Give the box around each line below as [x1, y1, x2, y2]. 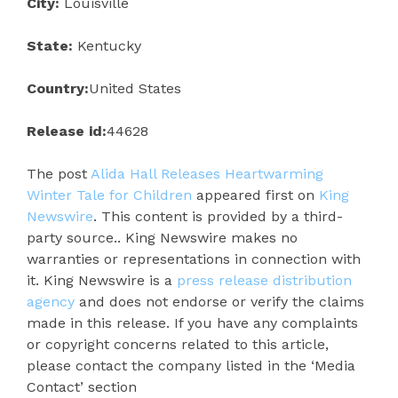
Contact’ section [27, 378, 137, 396]
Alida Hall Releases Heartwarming [91, 165, 323, 183]
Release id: [27, 123, 107, 140]
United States [89, 80, 181, 98]
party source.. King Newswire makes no [27, 229, 298, 247]
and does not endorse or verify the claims [75, 293, 364, 311]
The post [27, 165, 91, 183]
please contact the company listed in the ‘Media [27, 357, 355, 375]
